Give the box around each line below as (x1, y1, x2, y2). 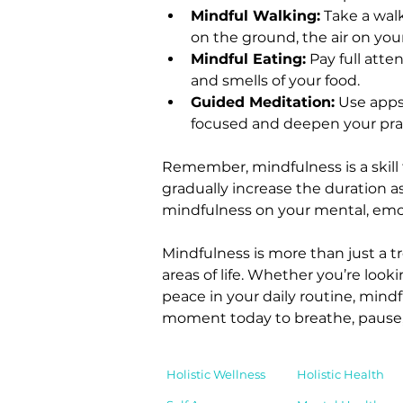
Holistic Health (297, 366, 384, 381)
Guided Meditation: (191, 93, 335, 111)
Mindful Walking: (191, 6, 320, 24)
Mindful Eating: (191, 49, 306, 67)
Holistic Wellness (166, 366, 265, 381)
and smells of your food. (191, 71, 360, 89)
